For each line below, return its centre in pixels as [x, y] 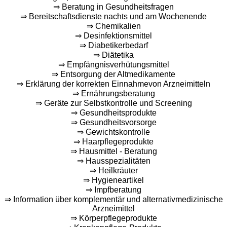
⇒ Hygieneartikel [113, 180]
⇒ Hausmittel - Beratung [113, 151]
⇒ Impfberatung [113, 190]
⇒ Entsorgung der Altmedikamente [113, 74]
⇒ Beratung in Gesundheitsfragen [113, 7]
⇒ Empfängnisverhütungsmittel [113, 64]
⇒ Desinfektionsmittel [113, 35]
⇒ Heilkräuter [113, 170]
